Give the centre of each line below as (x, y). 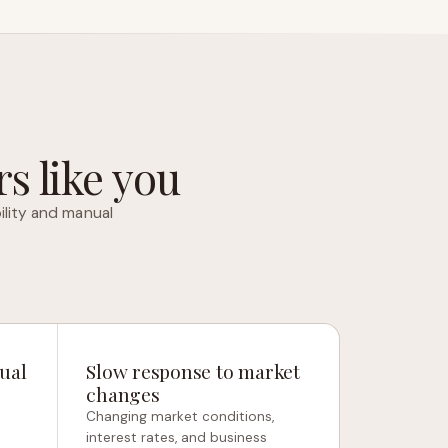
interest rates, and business (177, 437)
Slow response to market (193, 371)
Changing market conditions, (180, 416)
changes (123, 394)
